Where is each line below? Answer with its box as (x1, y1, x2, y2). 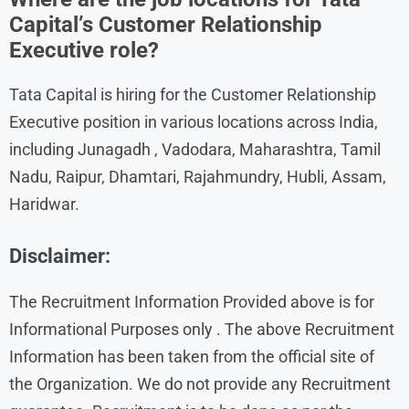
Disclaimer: (9, 244, 110, 267)
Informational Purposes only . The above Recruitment (9, 319, 394, 339)
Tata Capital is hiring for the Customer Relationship (9, 84, 376, 104)
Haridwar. (9, 194, 79, 214)
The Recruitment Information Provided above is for (9, 291, 374, 311)
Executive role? (9, 37, 159, 63)
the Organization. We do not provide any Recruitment (9, 373, 391, 393)
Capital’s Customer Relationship (9, 11, 322, 37)
